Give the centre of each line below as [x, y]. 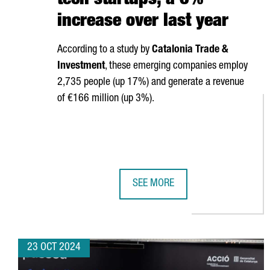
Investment [81, 66]
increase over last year [143, 22]
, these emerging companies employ [176, 66]
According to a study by [105, 50]
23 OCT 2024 [54, 248]
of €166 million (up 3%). [106, 99]
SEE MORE [153, 184]
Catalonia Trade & [190, 50]
